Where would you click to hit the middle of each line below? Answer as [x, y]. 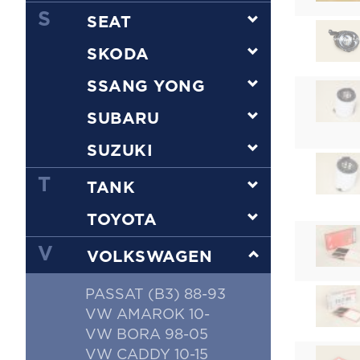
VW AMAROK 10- [147, 315]
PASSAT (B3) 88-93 [155, 295]
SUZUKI [120, 151]
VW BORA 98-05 [147, 335]
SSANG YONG [146, 87]
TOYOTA [122, 220]
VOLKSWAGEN [150, 257]
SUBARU [123, 119]
